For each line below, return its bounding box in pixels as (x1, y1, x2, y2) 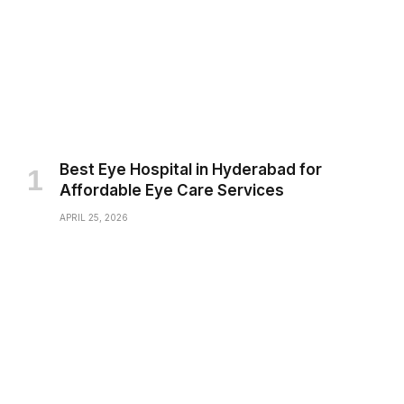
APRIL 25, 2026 (60, 211, 128, 223)
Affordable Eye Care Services (60, 180, 284, 199)
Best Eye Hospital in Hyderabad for (60, 160, 322, 179)
